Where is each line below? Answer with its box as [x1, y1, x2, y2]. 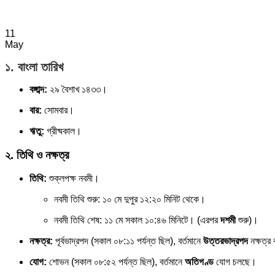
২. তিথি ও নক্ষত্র [5, 148, 69, 161]
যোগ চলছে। [214, 257, 257, 268]
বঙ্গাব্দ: [29, 83, 47, 95]
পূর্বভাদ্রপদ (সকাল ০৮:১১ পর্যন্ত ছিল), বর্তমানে [53, 236, 203, 247]
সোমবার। [42, 104, 74, 115]
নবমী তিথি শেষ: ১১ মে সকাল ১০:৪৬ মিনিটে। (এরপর [54, 215, 220, 226]
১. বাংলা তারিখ [5, 60, 63, 74]
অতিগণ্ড [185, 257, 214, 268]
